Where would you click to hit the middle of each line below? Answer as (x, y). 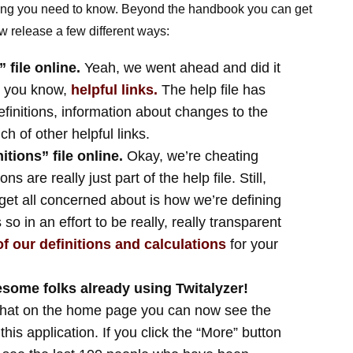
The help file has (211, 90)
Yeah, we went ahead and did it (180, 68)
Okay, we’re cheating (190, 156)
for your (252, 244)
